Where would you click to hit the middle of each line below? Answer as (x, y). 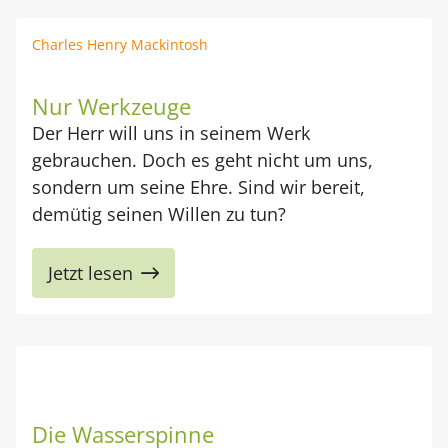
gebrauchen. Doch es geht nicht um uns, (202, 160)
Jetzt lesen (90, 273)
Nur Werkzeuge (111, 106)
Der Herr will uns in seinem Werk (171, 133)
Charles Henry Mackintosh (120, 44)
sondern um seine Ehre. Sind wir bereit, (198, 187)
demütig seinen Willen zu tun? (159, 214)
